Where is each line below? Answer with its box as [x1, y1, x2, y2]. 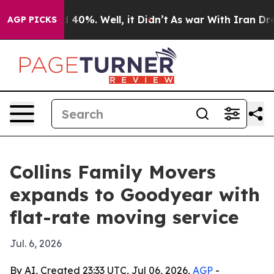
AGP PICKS [7, 14, 57, 25]
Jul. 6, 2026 [10, 237, 62, 250]
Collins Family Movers [10, 160, 216, 183]
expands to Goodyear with [10, 183, 260, 206]
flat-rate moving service [10, 206, 239, 229]
